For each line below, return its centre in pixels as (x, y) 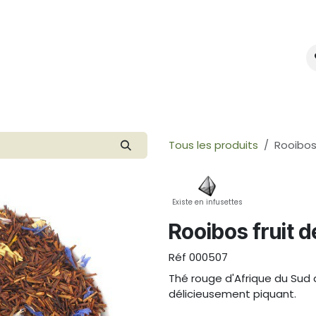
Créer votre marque (159, 57)
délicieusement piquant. (232, 294)
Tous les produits (213, 145)
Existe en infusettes (207, 202)
